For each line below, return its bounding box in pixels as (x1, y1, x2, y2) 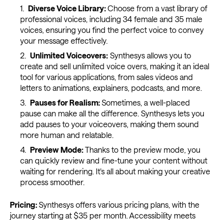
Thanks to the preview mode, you (84, 145, 200, 155)
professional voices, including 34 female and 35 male (20, 14, 202, 24)
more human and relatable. (20, 130, 113, 140)
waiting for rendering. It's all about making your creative (20, 166, 210, 176)
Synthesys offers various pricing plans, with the (39, 200, 199, 210)
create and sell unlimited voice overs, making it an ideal (20, 61, 209, 71)
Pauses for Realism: (29, 98, 102, 108)
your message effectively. (20, 36, 108, 46)
